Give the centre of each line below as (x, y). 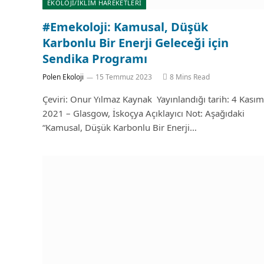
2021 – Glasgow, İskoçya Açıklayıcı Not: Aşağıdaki (143, 113)
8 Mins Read (190, 77)
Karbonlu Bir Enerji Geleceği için (136, 43)
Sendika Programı (95, 59)
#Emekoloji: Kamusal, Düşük (125, 27)
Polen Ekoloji (63, 77)
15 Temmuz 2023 (124, 77)
